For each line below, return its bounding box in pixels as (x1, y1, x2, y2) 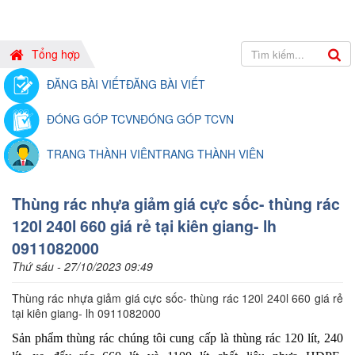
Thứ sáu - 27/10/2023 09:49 (12, 258, 153, 274)
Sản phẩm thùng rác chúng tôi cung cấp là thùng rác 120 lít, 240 (12, 331, 343, 345)
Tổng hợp (32, 46, 80, 62)
